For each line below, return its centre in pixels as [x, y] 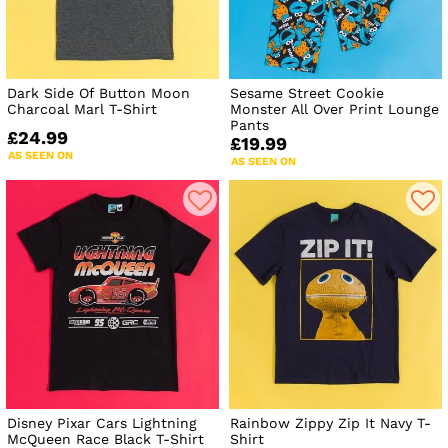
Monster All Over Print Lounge [335, 109]
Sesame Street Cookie [307, 93]
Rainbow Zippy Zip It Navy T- [331, 422]
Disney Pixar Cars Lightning [102, 422]
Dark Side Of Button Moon [98, 93]
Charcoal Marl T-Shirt [82, 109]
